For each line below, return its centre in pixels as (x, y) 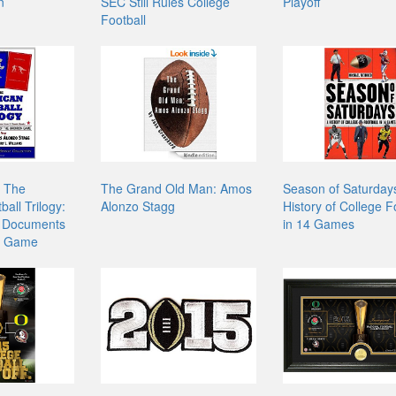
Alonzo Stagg (138, 206)
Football (124, 19)
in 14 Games (318, 223)
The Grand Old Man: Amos (177, 188)
